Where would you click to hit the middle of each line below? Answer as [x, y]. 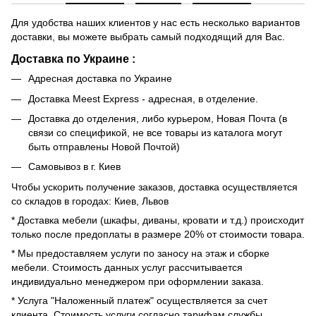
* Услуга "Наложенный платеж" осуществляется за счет [139, 300]
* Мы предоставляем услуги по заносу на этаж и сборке [140, 253]
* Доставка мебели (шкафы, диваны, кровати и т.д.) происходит [158, 220]
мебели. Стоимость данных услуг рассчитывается [127, 267]
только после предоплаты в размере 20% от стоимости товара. [158, 234]
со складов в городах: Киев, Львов [91, 201]
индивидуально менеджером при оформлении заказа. [138, 281]
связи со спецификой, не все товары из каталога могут [155, 132]
